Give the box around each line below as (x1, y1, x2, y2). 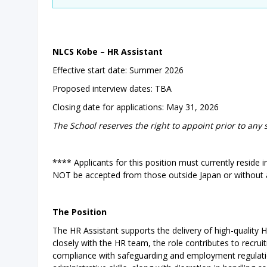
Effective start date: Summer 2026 (52, 64, 186, 76)
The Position (52, 206, 109, 218)
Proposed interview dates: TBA (52, 83, 172, 94)
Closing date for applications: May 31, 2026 (52, 101, 219, 113)
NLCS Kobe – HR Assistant (52, 46, 163, 57)
